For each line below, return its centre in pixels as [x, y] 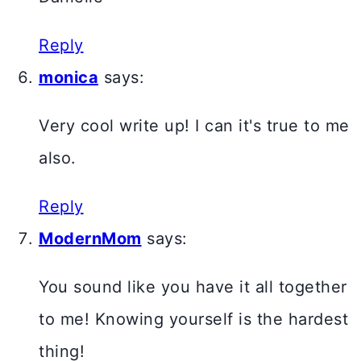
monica [68, 78]
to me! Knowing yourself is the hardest [193, 320]
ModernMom [90, 239]
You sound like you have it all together [193, 287]
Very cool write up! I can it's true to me [194, 126]
